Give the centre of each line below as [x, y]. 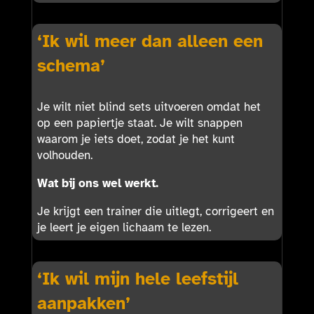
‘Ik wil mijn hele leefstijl [137, 278]
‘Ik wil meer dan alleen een [150, 41]
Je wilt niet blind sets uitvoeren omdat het [149, 107]
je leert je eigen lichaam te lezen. [124, 227]
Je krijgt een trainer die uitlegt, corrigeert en [155, 211]
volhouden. [64, 155]
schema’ [71, 65]
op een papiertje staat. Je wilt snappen [139, 123]
